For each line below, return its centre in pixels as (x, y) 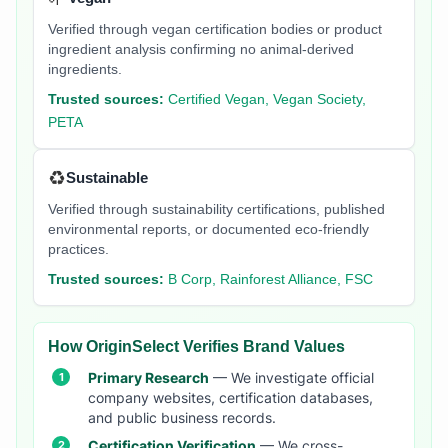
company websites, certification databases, (230, 398)
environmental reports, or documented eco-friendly (208, 230)
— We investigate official (291, 378)
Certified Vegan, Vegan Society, (267, 100)
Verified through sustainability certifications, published (216, 210)
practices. (78, 250)
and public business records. (182, 418)
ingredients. (85, 70)
